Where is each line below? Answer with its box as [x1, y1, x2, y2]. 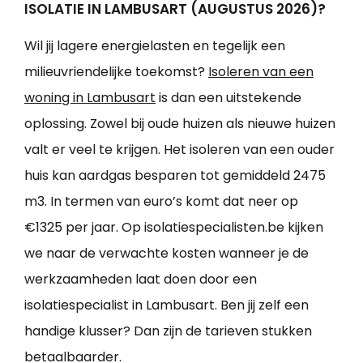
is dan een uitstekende [156, 88, 301, 108]
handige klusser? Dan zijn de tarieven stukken [24, 322, 312, 341]
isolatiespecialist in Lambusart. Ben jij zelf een [24, 296, 309, 315]
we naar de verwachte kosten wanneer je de [24, 244, 309, 263]
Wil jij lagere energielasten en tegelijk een [24, 36, 285, 56]
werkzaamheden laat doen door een [24, 270, 257, 289]
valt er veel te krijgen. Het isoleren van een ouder [24, 140, 335, 160]
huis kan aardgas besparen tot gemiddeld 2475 [24, 166, 326, 186]
